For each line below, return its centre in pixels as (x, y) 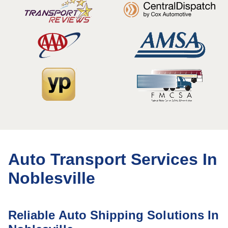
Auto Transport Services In (113, 159)
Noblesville (52, 178)
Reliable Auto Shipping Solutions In (114, 215)
